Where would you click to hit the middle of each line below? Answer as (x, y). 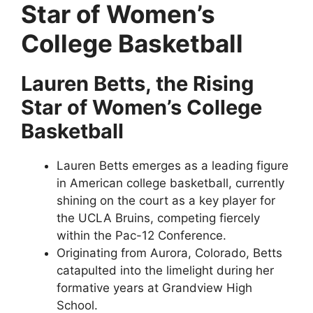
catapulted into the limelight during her (165, 270)
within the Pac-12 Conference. (141, 235)
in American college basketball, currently (170, 183)
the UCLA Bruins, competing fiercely (158, 218)
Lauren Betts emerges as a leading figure (173, 166)
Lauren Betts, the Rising (137, 83)
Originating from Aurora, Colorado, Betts (169, 253)
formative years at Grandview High (154, 288)
